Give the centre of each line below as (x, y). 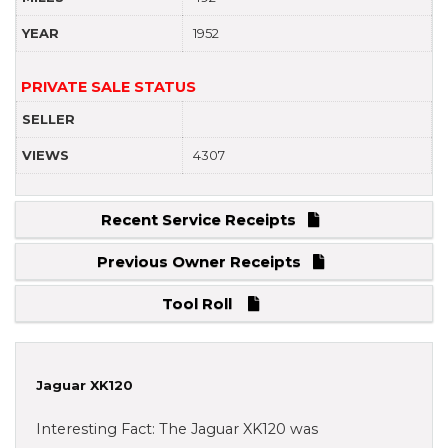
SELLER (48, 118)
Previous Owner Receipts (204, 261)
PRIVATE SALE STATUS (108, 86)
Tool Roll (204, 303)
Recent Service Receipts (204, 219)
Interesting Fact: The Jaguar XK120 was (177, 428)
